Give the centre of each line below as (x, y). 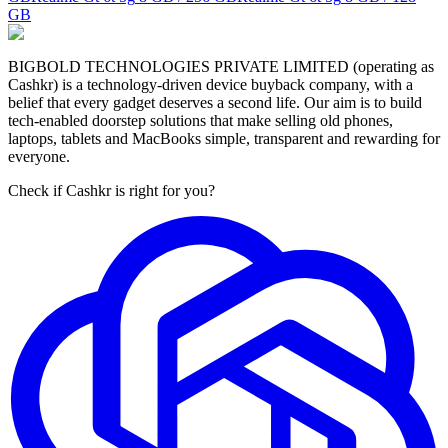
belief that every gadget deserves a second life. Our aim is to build (215, 102)
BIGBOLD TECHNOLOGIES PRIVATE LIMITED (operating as (221, 66)
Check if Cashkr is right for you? (111, 190)
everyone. (39, 156)
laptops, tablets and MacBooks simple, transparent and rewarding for (224, 138)
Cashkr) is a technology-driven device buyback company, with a (210, 84)
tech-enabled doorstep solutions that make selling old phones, (200, 120)
